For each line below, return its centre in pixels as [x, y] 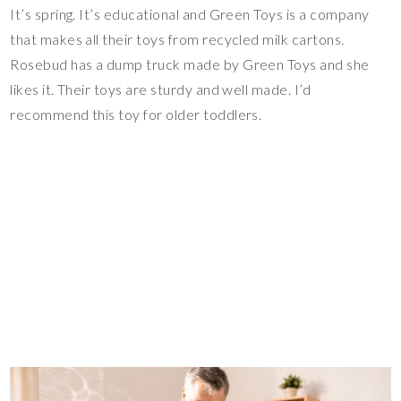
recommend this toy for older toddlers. [136, 114]
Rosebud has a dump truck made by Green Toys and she [190, 64]
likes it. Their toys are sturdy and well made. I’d [161, 89]
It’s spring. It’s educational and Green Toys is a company [190, 13]
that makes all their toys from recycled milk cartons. [177, 38]
